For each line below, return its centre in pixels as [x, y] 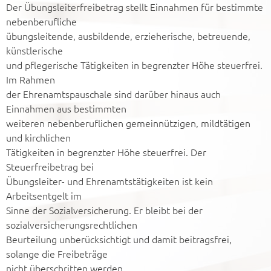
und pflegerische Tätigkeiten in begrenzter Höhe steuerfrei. [134, 65]
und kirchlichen [38, 137]
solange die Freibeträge [57, 253]
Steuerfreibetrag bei [50, 166]
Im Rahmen [31, 79]
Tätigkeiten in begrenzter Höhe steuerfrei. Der [106, 152]
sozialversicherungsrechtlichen [72, 224]
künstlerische [34, 50]
